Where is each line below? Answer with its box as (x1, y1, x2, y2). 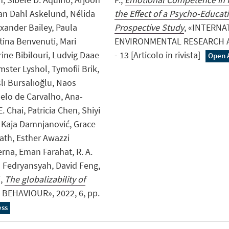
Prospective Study (114, 21, 184, 33)
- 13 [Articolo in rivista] (114, 49, 202, 61)
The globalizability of (4, 173, 85, 185)
